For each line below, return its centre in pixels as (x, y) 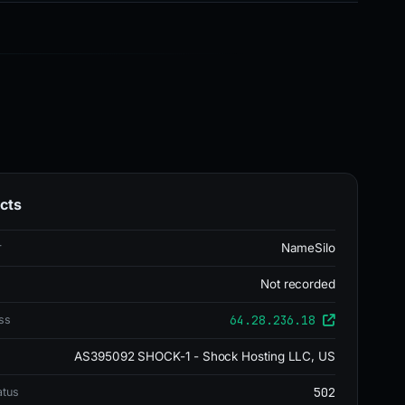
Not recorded (297, 284)
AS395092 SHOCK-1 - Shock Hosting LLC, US (205, 356)
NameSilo (308, 248)
